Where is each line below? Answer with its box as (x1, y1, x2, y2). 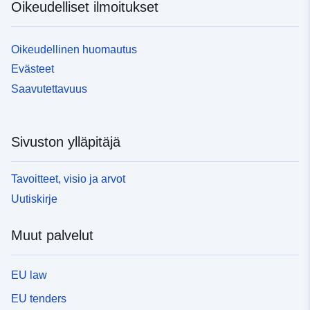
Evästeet (11, 63, 54, 75)
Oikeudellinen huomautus (11, 43, 137, 55)
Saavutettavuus (11, 83, 87, 95)
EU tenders (11, 292, 66, 304)
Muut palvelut (11, 227, 93, 243)
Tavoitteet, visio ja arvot (11, 172, 125, 185)
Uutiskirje (11, 192, 57, 205)
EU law (11, 269, 47, 282)
